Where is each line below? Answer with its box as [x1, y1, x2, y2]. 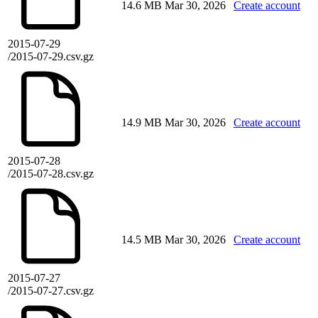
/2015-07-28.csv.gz [8, 168, 94, 180]
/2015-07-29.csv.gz [8, 50, 94, 63]
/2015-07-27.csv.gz [8, 285, 94, 297]
